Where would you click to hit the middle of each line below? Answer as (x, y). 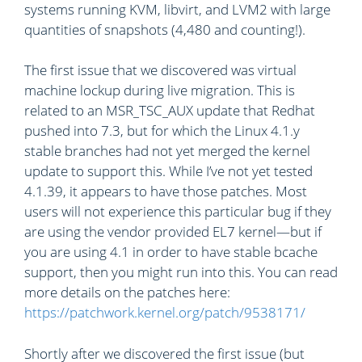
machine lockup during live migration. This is (160, 90)
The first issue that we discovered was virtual (160, 70)
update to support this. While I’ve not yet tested (168, 171)
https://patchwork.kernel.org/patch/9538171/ (165, 312)
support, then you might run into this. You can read (181, 272)
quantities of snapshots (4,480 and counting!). (165, 29)
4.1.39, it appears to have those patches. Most (166, 191)
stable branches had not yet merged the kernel (167, 151)
